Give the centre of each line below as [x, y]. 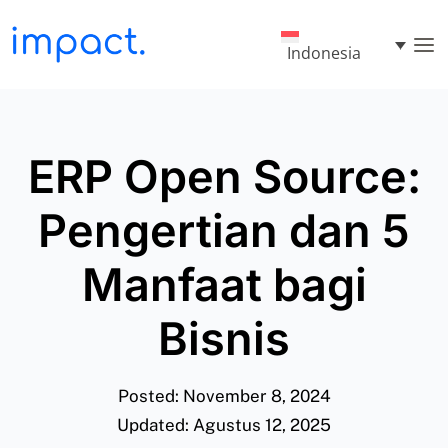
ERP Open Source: [224, 176]
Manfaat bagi [224, 284]
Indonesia [324, 53]
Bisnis [224, 338]
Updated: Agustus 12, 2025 [224, 425]
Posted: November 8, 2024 [224, 396]
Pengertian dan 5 [224, 230]
